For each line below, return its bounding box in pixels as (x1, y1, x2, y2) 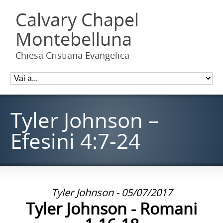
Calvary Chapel (15, 7, 139, 32)
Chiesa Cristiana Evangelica (15, 49, 130, 61)
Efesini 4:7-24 (10, 126, 141, 155)
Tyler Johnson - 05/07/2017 (51, 186, 172, 199)
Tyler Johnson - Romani (26, 198, 197, 219)
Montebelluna (15, 27, 132, 51)
